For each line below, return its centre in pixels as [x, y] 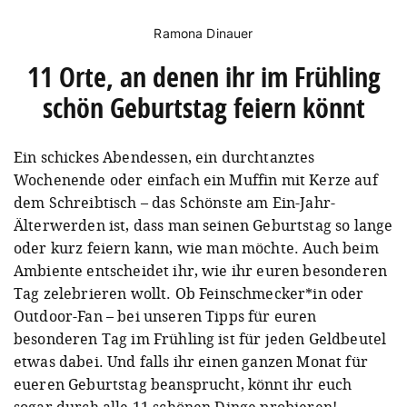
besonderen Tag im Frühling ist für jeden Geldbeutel [200, 338]
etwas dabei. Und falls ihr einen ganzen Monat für [191, 361]
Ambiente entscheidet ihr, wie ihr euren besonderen [201, 270]
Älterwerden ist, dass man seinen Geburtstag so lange [203, 225]
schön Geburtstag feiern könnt [203, 107]
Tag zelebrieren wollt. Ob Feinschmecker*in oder [189, 293]
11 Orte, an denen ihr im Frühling [203, 76]
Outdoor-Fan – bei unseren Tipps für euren [165, 316]
